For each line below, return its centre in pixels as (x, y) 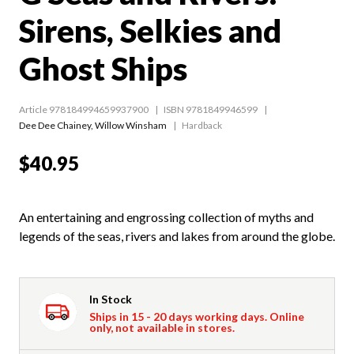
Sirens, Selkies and (150, 30)
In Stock (111, 299)
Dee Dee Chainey (55, 125)
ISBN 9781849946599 (211, 109)
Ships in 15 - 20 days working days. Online (197, 316)
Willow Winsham (131, 125)
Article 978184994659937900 (84, 109)
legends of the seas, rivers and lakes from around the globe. (177, 235)
